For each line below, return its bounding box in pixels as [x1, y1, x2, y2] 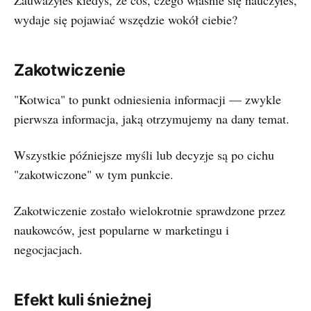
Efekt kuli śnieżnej [14, 290, 151, 310]
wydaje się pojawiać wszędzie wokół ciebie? [14, 11, 237, 28]
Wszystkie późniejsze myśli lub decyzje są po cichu [14, 146, 274, 163]
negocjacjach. [14, 241, 83, 258]
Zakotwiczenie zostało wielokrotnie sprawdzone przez [14, 202, 285, 219]
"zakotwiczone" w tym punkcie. [14, 166, 174, 183]
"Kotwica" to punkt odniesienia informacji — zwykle [14, 91, 281, 108]
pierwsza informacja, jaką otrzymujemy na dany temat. [14, 110, 289, 127]
